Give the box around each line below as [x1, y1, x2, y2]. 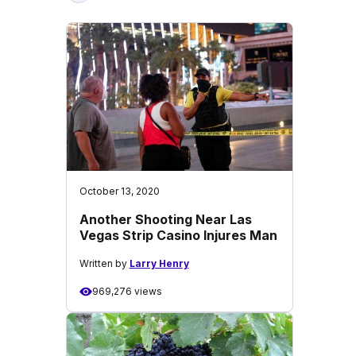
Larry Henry [129, 257, 189, 269]
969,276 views [91, 285, 162, 297]
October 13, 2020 [79, 185, 160, 197]
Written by [79, 257, 130, 269]
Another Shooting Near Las [79, 211, 252, 227]
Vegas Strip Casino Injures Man [79, 227, 277, 243]
